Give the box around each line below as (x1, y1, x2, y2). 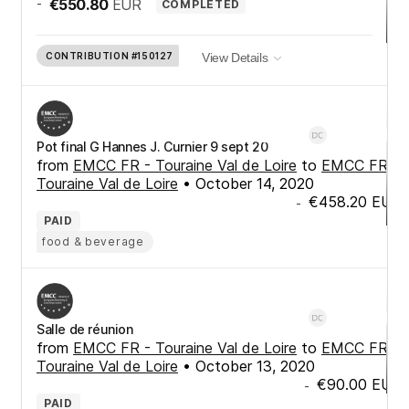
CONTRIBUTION (46, 49, 130, 61)
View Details (202, 49, 268, 65)
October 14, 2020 (195, 174, 314, 194)
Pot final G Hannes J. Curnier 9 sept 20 (37, 139, 268, 155)
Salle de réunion (37, 321, 133, 338)
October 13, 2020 (195, 357, 315, 376)
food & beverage (42, 235, 144, 249)
